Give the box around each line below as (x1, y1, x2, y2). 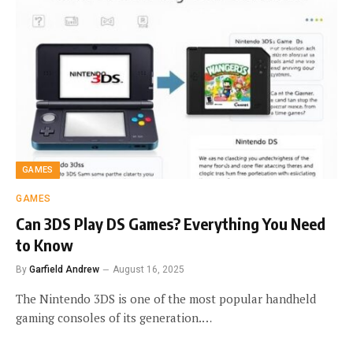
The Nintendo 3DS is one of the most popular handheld (16, 291, 316, 307)
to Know (16, 235, 73, 255)
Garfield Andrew (29, 264, 99, 275)
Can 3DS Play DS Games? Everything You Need (16, 214, 325, 233)
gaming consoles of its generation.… (16, 310, 212, 325)
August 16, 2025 (113, 264, 184, 275)
